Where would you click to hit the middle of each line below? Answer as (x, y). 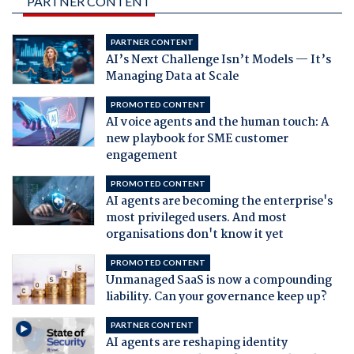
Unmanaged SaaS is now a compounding (218, 280)
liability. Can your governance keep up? (216, 297)
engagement (141, 155)
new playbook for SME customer (197, 139)
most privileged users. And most (196, 218)
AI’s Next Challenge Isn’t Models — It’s (218, 60)
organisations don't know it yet (194, 234)
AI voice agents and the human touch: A (217, 122)
